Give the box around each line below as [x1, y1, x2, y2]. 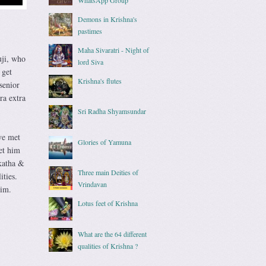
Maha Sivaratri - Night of [78, 45, 150, 55]
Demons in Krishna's [78, 14, 138, 24]
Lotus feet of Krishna [78, 198, 138, 208]
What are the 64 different [78, 229, 147, 239]
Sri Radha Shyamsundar [78, 106, 147, 116]
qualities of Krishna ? [78, 240, 138, 251]
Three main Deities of [78, 167, 139, 178]
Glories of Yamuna [78, 137, 132, 147]
